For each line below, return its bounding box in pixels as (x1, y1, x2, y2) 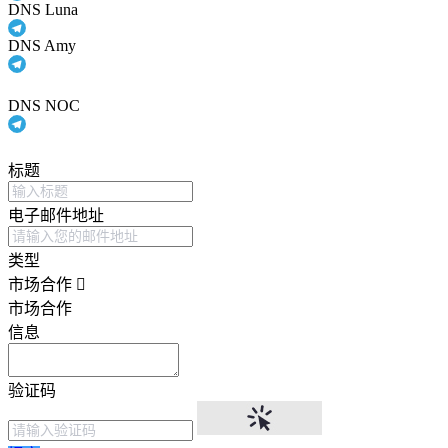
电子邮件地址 (8, 207, 104, 225)
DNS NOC (8, 97, 80, 115)
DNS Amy (8, 37, 76, 55)
